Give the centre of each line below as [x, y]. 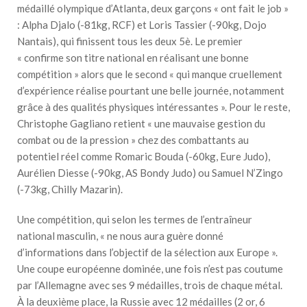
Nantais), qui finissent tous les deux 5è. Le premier [130, 41]
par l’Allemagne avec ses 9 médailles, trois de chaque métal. [150, 285]
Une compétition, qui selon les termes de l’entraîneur [135, 219]
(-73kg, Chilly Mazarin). [70, 189]
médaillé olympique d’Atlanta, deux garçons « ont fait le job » [153, 8]
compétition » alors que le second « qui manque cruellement [150, 74]
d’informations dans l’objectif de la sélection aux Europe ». [147, 252]
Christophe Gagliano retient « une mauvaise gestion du [141, 123]
